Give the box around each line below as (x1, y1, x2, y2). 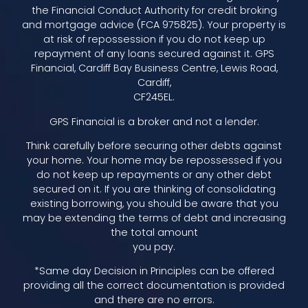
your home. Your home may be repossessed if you (26, 153, 282, 167)
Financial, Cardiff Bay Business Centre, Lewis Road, (30, 61, 278, 76)
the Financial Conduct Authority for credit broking (31, 3, 277, 18)
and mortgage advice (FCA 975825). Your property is (22, 18, 286, 32)
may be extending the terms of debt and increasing (22, 211, 286, 225)
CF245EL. (133, 90, 175, 104)
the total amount (110, 225, 198, 239)
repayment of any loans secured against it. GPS (34, 47, 274, 61)
